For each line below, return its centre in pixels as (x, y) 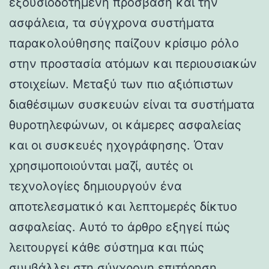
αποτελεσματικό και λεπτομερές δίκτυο (123, 206)
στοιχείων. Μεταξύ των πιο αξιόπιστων (121, 84)
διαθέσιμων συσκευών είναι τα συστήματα (132, 104)
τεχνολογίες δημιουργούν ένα (95, 186)
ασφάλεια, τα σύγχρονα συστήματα (112, 23)
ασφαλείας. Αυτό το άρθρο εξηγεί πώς (119, 227)
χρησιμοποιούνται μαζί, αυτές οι (101, 165)
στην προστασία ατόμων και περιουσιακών (133, 63)
